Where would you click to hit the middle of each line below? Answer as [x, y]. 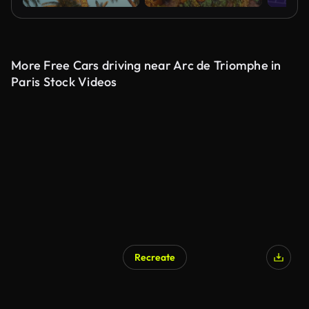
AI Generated [60, 290]
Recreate [154, 257]
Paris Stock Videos [64, 82]
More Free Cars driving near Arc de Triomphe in [146, 65]
